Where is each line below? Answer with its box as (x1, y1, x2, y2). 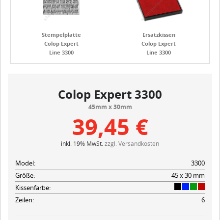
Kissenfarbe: (15, 183, 51, 192)
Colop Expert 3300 (58, 85, 162, 103)
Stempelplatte (42, 30, 81, 38)
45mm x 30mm (88, 102, 132, 111)
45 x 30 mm (171, 170, 205, 180)
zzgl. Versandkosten (105, 139, 159, 147)
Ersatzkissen (142, 30, 175, 38)
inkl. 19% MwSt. (61, 139, 105, 147)
